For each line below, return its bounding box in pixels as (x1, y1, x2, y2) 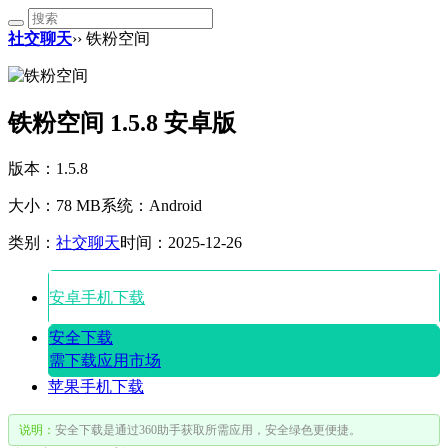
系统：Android (101, 196, 202, 214)
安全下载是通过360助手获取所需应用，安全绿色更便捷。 (55, 422, 361, 437)
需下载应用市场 (49, 351, 161, 369)
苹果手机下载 (48, 377, 144, 395)
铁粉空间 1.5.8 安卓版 (8, 109, 236, 136)
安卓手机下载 (49, 288, 145, 306)
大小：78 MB (8, 196, 101, 214)
